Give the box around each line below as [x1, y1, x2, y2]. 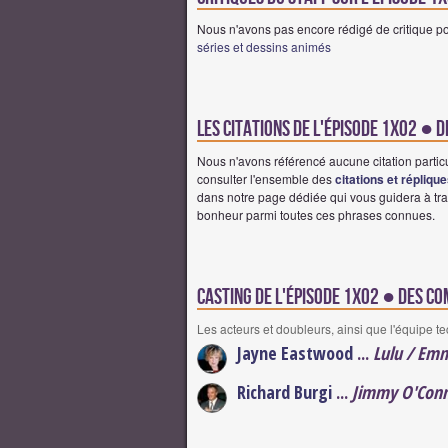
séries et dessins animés [197, 38, 331, 56]
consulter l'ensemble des [197, 170, 335, 188]
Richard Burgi [237, 380, 332, 405]
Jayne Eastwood [237, 341, 353, 366]
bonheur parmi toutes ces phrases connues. [197, 206, 435, 224]
